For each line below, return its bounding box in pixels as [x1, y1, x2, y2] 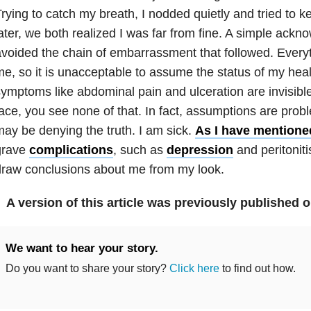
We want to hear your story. [5, 241, 158, 255]
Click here [169, 262, 219, 274]
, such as [112, 142, 167, 157]
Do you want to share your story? [5, 262, 169, 274]
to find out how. [219, 262, 296, 274]
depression [166, 142, 233, 157]
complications [28, 142, 113, 157]
